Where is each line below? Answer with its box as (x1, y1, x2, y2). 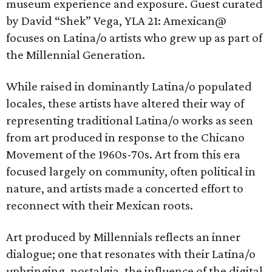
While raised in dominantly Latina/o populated (6, 79, 252, 93)
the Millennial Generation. (6, 47, 145, 62)
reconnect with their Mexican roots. (6, 198, 193, 212)
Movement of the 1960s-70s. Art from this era (6, 147, 240, 161)
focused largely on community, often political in (6, 164, 256, 178)
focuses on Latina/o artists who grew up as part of (6, 30, 262, 45)
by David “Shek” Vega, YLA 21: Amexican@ (6, 13, 226, 28)
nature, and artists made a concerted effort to (6, 181, 243, 195)
